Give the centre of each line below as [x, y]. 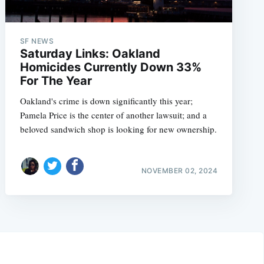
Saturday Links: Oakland [90, 53]
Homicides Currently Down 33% [110, 67]
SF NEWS [37, 41]
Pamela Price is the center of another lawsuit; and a [113, 115]
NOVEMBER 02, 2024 [179, 170]
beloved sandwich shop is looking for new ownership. [118, 129]
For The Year [56, 80]
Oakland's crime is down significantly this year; [106, 100]
